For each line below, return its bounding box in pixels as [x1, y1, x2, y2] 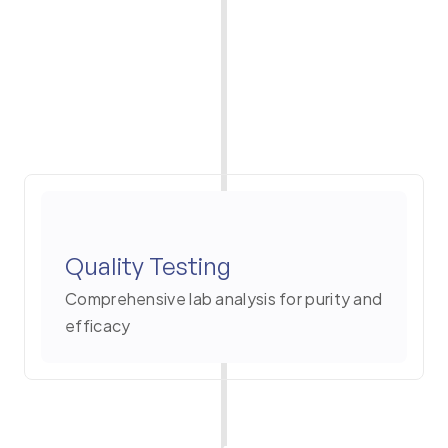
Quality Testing [65, 251, 231, 282]
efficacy [65, 315, 131, 337]
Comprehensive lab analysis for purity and [65, 288, 383, 310]
